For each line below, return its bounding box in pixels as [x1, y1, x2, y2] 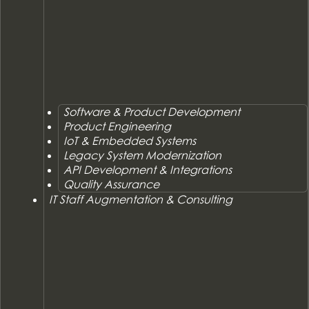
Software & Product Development [63, 104, 241, 119]
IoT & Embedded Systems [63, 133, 197, 148]
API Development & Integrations [63, 162, 232, 177]
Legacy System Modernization [63, 148, 222, 162]
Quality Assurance [63, 177, 160, 191]
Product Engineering [63, 119, 172, 133]
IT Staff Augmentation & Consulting [48, 192, 232, 206]
